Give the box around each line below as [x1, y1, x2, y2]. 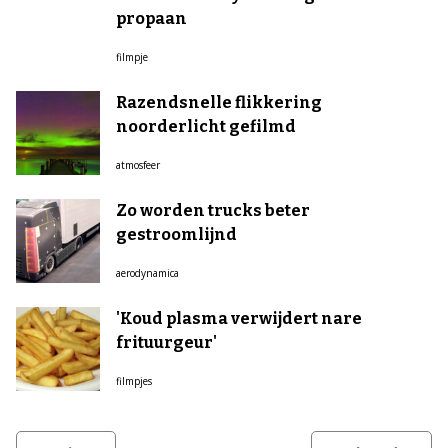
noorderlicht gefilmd [116, 117, 296, 136]
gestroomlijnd [116, 225, 237, 244]
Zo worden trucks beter [116, 201, 310, 220]
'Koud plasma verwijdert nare [116, 309, 362, 328]
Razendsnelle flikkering [116, 93, 322, 112]
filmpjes [116, 374, 152, 388]
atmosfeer [116, 158, 160, 172]
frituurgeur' [116, 333, 217, 352]
